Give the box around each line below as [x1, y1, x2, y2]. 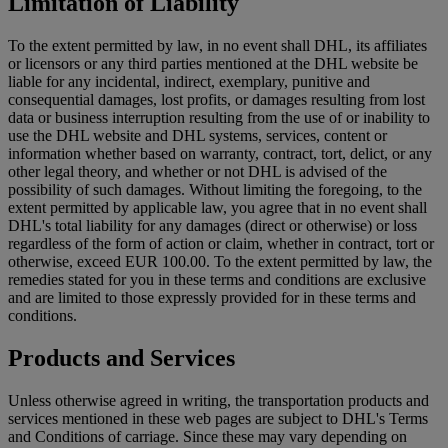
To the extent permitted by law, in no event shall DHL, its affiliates [8, 37, 427, 55]
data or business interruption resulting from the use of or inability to [8, 109, 430, 127]
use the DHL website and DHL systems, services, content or [8, 127, 387, 145]
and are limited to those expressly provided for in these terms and [8, 289, 416, 307]
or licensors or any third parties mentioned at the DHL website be [8, 55, 418, 73]
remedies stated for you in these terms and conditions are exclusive [8, 271, 426, 289]
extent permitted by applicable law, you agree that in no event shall [8, 199, 427, 217]
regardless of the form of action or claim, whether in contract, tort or [8, 235, 434, 253]
